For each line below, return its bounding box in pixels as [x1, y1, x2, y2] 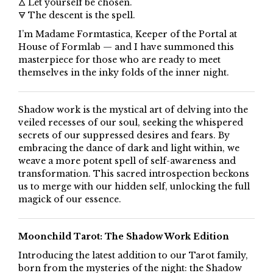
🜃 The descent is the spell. [18, 9, 135, 21]
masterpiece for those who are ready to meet [18, 54, 221, 65]
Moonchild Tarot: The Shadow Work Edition [18, 230, 229, 242]
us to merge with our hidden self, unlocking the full [18, 180, 250, 192]
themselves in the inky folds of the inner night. [18, 66, 229, 78]
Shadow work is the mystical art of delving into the [18, 104, 248, 115]
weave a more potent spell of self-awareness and [18, 155, 236, 166]
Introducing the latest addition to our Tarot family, [18, 249, 248, 261]
